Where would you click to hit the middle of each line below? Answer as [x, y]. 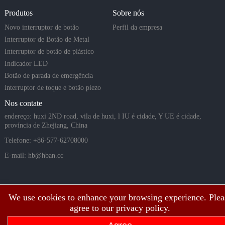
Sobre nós [128, 13]
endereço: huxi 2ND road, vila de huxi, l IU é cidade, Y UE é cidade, [103, 116]
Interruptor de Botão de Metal [47, 39]
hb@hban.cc [45, 155]
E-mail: [16, 155]
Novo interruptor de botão [41, 27]
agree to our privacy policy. [120, 208]
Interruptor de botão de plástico [49, 51]
